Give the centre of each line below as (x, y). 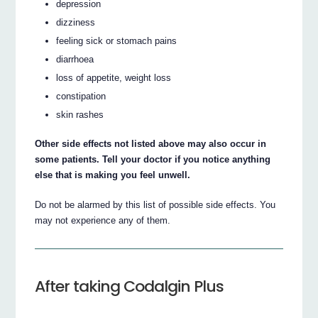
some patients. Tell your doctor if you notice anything (153, 159)
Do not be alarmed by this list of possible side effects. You (155, 204)
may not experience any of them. (103, 220)
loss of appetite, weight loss (114, 78)
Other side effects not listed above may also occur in (151, 143)
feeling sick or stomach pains (117, 41)
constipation (81, 97)
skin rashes (80, 115)
